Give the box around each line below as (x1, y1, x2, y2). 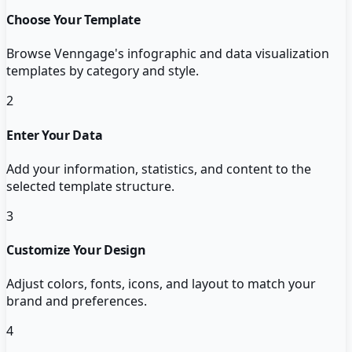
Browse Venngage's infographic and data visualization (6, 45, 329, 63)
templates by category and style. (6, 62, 199, 80)
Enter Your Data (6, 126, 103, 144)
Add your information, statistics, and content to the (6, 159, 311, 178)
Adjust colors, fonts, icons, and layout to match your (6, 275, 316, 293)
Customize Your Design (6, 241, 146, 259)
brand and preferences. (6, 292, 147, 310)
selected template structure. (6, 177, 174, 195)
